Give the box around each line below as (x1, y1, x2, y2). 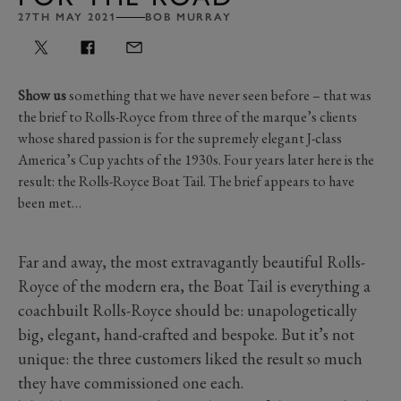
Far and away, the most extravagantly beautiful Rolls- (18, 251, 365, 272)
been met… (18, 192, 81, 212)
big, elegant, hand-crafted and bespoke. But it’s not (18, 323, 354, 345)
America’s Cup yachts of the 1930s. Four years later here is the (18, 149, 374, 169)
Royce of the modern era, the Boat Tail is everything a (18, 275, 371, 296)
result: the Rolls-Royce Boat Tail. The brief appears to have (18, 171, 354, 191)
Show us (18, 85, 66, 105)
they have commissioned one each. (18, 371, 243, 393)
